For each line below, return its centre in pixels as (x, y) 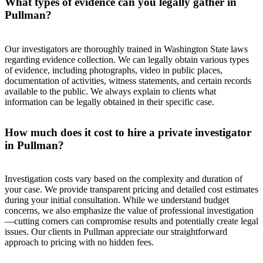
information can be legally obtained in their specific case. (109, 102)
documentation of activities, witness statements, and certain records (128, 80)
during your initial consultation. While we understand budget (117, 200)
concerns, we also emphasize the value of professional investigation (129, 211)
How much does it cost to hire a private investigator (128, 132)
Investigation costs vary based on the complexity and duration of (124, 179)
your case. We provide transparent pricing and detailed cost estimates (131, 190)
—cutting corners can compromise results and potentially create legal (131, 221)
